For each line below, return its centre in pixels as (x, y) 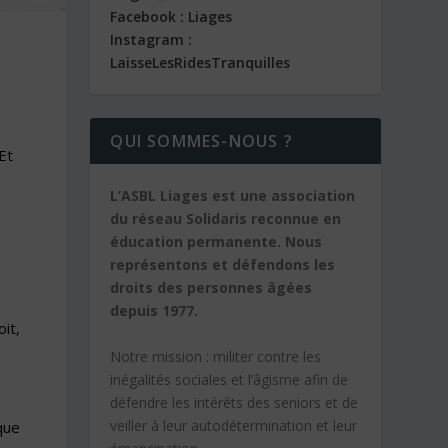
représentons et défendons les (223, 265)
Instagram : (151, 40)
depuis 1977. (154, 311)
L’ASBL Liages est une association (233, 196)
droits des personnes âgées (211, 288)
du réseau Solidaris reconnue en (226, 219)
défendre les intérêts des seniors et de (234, 402)
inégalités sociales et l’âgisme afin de (229, 379)
